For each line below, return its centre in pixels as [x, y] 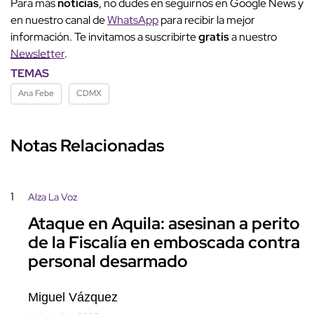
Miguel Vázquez [73, 297]
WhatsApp [133, 20]
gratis [215, 36]
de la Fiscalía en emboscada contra [164, 243]
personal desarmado [108, 261]
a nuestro [254, 36]
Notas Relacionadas [87, 145]
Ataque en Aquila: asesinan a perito [164, 224]
